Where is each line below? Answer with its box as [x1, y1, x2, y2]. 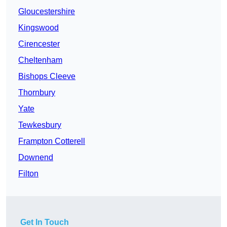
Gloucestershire [18, 7, 75, 16]
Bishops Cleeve [18, 72, 75, 81]
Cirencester [18, 40, 60, 49]
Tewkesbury [18, 121, 61, 130]
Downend [18, 153, 53, 162]
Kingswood [18, 23, 59, 32]
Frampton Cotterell [18, 137, 85, 146]
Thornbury [18, 88, 55, 97]
